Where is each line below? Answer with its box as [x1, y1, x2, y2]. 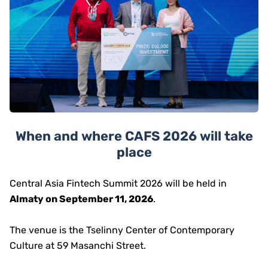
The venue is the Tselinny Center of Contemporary [10, 224, 234, 236]
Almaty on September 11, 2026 [10, 193, 153, 205]
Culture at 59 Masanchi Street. [10, 240, 146, 252]
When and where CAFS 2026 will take [15, 128, 253, 145]
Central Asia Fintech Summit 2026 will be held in [10, 178, 227, 190]
